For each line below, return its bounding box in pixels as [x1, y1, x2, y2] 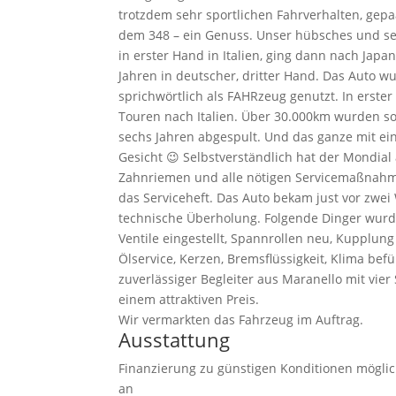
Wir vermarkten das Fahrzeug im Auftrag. [118, 311, 364, 329]
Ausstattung [118, 326, 231, 354]
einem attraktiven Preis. [118, 291, 260, 308]
